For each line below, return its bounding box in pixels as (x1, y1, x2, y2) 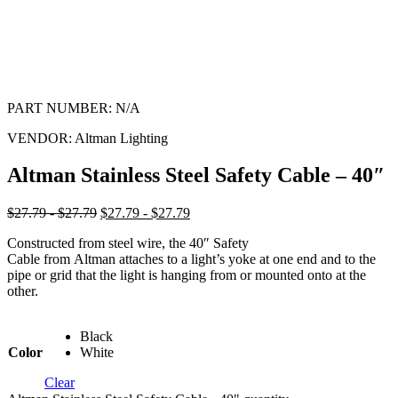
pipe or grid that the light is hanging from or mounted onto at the (7, 267, 366, 283)
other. (7, 283, 38, 299)
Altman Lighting (72, 130, 168, 146)
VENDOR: (7, 130, 72, 146)
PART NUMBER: (7, 99, 112, 115)
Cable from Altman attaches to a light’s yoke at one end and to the (7, 251, 376, 267)
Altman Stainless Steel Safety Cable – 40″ (7, 163, 385, 187)
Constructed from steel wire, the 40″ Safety (7, 235, 249, 251)
